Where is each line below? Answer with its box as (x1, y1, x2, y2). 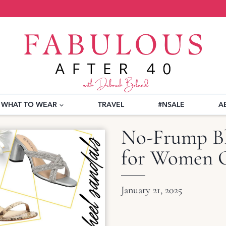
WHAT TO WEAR (1, 100, 57, 109)
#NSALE (158, 100, 185, 109)
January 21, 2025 (121, 184, 182, 196)
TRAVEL (98, 100, 124, 109)
